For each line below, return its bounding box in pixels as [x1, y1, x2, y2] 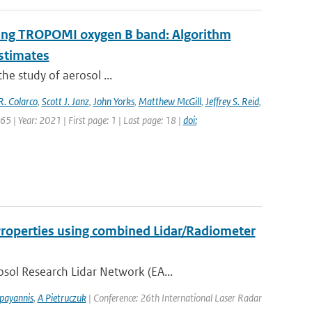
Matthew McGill [138, 95, 201, 108]
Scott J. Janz [41, 95, 89, 108]
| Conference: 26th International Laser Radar [86, 291, 262, 304]
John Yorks [93, 95, 134, 108]
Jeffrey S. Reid [205, 95, 259, 108]
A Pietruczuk [37, 291, 86, 304]
